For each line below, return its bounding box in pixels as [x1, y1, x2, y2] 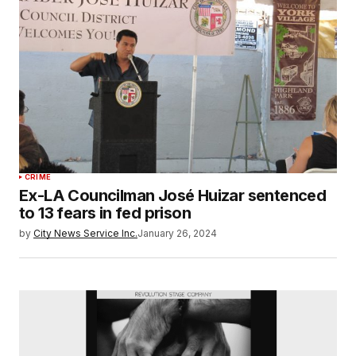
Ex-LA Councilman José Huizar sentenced [19, 186, 327, 206]
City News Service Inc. [33, 227, 137, 240]
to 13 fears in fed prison [19, 203, 191, 223]
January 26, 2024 [137, 227, 217, 240]
